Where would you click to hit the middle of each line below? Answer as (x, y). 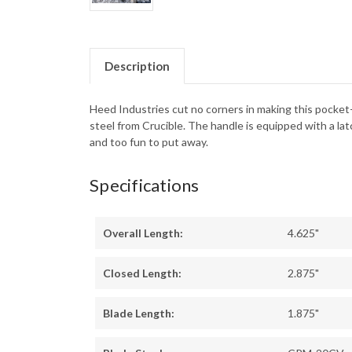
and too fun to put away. (149, 142)
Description (137, 66)
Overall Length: (143, 233)
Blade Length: (139, 313)
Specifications (145, 185)
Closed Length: (142, 273)
